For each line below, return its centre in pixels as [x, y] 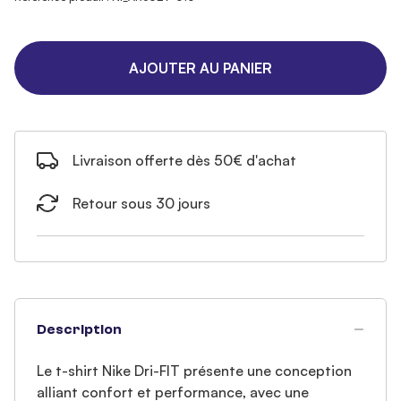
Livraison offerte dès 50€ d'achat [184, 160]
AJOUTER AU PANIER [200, 68]
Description [79, 329]
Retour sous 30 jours [141, 203]
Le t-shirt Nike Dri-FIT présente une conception [194, 371]
